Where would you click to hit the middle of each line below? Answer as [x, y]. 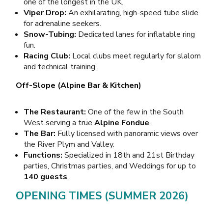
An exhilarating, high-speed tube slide [132, 13]
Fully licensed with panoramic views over [127, 133]
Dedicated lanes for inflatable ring [136, 34]
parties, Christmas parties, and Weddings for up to [110, 166]
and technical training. [60, 67]
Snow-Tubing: [50, 34]
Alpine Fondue [122, 123]
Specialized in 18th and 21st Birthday [128, 155]
